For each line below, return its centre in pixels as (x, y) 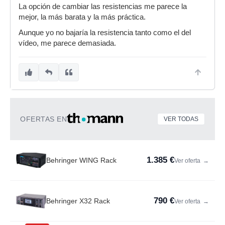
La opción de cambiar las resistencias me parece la (103, 7)
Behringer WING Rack (81, 160)
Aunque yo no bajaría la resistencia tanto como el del (105, 33)
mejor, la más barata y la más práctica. (82, 17)
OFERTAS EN (43, 119)
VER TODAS (181, 119)
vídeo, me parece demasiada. (67, 43)
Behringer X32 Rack (78, 201)
